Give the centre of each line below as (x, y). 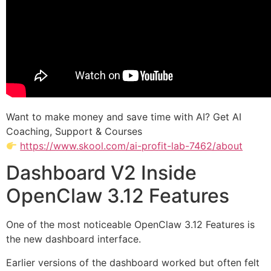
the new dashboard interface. (73, 239)
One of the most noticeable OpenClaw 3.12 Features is (130, 225)
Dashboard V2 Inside (101, 173)
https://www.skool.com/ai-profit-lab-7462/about (132, 145)
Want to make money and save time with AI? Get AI (124, 116)
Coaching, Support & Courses (74, 131)
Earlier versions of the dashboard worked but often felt (133, 262)
